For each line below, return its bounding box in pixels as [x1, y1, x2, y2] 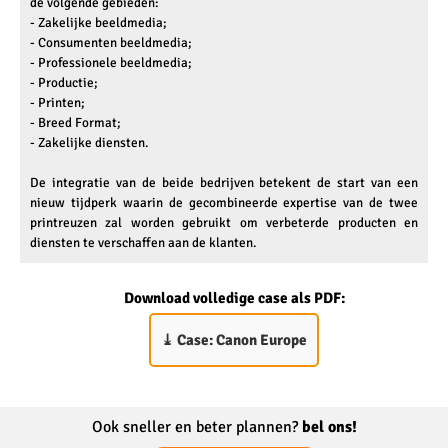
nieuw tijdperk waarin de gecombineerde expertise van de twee [30, 194, 418, 211]
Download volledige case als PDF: [123, 289, 345, 307]
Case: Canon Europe [177, 331, 307, 349]
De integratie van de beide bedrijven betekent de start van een [30, 174, 418, 191]
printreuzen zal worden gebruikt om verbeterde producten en [30, 214, 418, 231]
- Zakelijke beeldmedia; [30, 14, 167, 31]
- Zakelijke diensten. [30, 134, 149, 151]
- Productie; [30, 74, 98, 91]
